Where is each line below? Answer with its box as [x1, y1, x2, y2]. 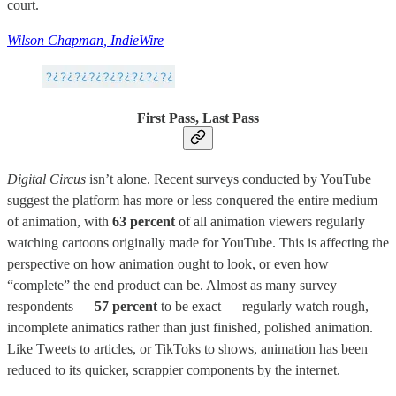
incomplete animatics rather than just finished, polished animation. [7, 319, 373, 335]
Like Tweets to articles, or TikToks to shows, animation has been [7, 340, 368, 356]
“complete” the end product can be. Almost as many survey [7, 277, 337, 293]
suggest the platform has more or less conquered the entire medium [7, 192, 377, 208]
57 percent [95, 298, 161, 314]
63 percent [112, 213, 179, 229]
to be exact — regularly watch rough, [161, 298, 369, 314]
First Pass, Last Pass [137, 110, 259, 126]
